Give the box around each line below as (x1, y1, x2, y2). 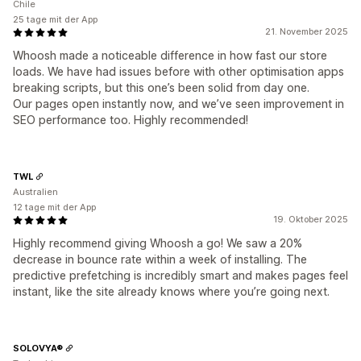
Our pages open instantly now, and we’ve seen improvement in (13, 97, 344, 110)
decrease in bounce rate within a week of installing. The (13, 252, 307, 266)
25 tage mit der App (13, 14, 98, 25)
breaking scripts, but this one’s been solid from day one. (13, 81, 309, 94)
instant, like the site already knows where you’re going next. (13, 284, 330, 298)
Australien (13, 186, 58, 197)
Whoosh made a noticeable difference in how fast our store (13, 48, 327, 62)
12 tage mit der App (13, 201, 96, 213)
